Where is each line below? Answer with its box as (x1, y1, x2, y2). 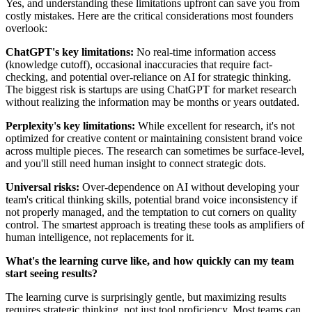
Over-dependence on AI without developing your (82, 181, 299, 194)
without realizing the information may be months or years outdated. (6, 96, 299, 109)
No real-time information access (136, 46, 276, 58)
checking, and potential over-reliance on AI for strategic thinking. (6, 71, 291, 84)
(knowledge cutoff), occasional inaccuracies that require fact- (6, 58, 272, 71)
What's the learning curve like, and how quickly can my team (6, 255, 294, 267)
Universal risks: (6, 181, 82, 194)
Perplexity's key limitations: (6, 120, 135, 132)
